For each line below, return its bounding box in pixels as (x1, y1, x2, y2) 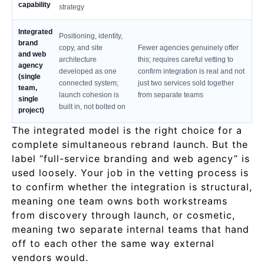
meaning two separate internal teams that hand (12, 223, 249, 235)
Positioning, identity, (59, 32, 123, 40)
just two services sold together (138, 79, 234, 87)
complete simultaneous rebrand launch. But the (12, 138, 248, 150)
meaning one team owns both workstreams (12, 195, 227, 207)
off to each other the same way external (12, 237, 214, 249)
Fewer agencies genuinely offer (138, 44, 239, 52)
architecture (59, 55, 97, 64)
